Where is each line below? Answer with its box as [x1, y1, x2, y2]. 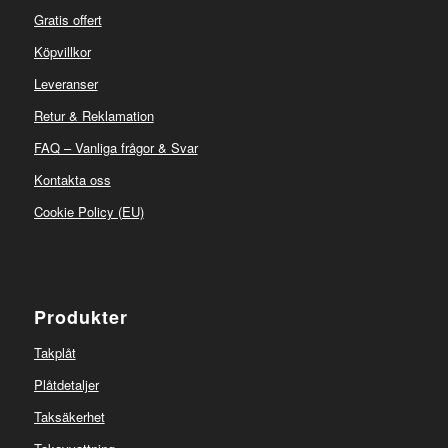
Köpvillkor [33, 41, 91, 61]
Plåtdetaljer [33, 374, 99, 394]
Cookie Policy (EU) [33, 201, 144, 221]
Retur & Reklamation [33, 105, 154, 125]
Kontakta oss [33, 169, 111, 189]
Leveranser [33, 73, 98, 93]
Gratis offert [33, 9, 102, 29]
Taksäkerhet [33, 406, 105, 426]
